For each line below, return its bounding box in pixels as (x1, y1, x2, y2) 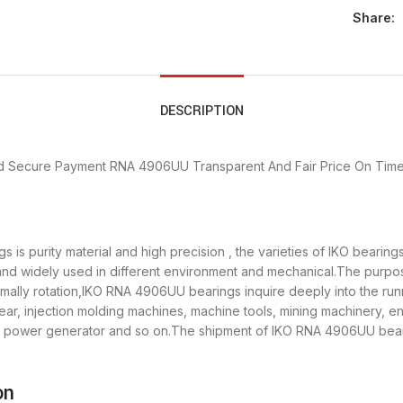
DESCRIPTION (159, 102, 244, 121)
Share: (352, 10, 395, 26)
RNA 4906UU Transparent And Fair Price (110, 158, 351, 175)
